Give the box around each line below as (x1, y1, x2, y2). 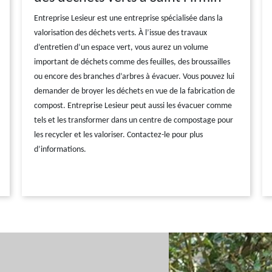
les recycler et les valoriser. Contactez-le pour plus (33, 131, 203, 140)
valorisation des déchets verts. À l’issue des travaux (33, 29, 207, 38)
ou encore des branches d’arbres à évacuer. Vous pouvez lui (33, 72, 234, 81)
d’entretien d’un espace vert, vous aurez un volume (33, 43, 208, 52)
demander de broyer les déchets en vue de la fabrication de (33, 87, 235, 96)
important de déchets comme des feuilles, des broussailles (33, 58, 230, 67)
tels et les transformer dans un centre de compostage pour (33, 116, 233, 125)
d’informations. (33, 145, 86, 154)
